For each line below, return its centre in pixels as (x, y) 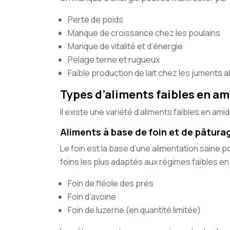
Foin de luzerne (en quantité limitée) (134, 210)
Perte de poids (95, 20)
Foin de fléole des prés (111, 183)
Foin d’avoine (92, 197)
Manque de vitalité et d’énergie (125, 46)
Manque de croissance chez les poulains (144, 33)
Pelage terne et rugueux (114, 60)
